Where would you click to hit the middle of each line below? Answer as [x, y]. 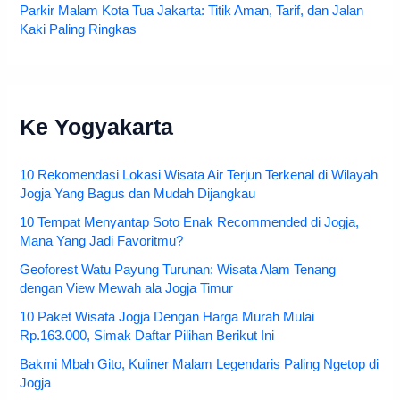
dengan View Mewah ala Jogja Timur [127, 289]
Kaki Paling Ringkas [79, 30]
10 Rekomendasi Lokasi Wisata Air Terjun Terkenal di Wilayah [199, 175]
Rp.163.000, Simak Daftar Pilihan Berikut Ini [147, 336]
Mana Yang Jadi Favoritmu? [102, 242]
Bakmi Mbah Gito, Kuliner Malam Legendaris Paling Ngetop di [200, 364]
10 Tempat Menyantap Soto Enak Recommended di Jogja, [190, 223]
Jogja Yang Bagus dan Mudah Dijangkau [138, 194]
